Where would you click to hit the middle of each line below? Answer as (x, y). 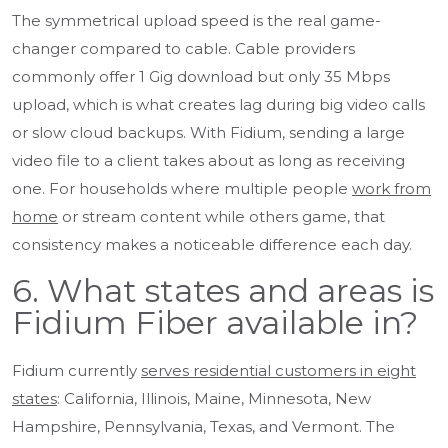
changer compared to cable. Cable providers (183, 49)
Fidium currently (76, 371)
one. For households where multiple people (182, 189)
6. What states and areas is (223, 291)
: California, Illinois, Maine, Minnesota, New (214, 399)
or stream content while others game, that (221, 217)
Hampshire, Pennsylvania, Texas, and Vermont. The (203, 427)
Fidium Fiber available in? (215, 323)
